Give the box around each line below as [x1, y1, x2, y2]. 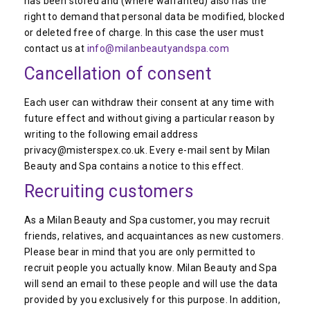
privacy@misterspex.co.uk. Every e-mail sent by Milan [24, 145, 271, 156]
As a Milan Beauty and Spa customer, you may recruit [24, 215, 271, 226]
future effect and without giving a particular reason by [24, 113, 275, 124]
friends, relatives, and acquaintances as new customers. [24, 230, 284, 241]
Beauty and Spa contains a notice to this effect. [24, 161, 244, 172]
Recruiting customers [24, 181, 194, 201]
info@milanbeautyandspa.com [86, 43, 230, 54]
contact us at [24, 43, 87, 54]
